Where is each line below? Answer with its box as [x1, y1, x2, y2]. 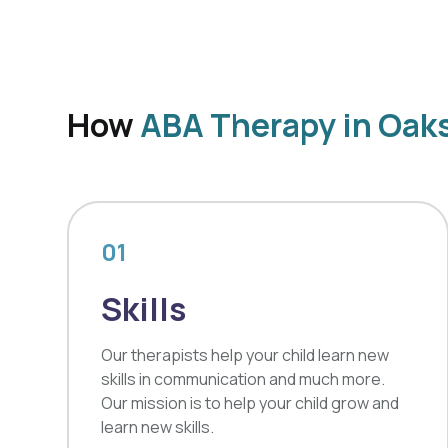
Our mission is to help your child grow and [101, 392, 400, 414]
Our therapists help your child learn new [101, 344, 390, 366]
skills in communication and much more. [101, 368, 386, 390]
